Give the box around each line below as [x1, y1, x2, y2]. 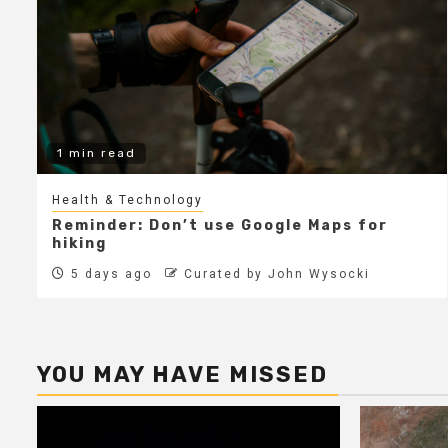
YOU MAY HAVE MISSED [37, 360, 328, 388]
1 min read [57, 145, 136, 160]
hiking [52, 234, 107, 252]
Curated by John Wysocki [184, 266, 370, 281]
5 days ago [66, 266, 152, 281]
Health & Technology [52, 192, 203, 207]
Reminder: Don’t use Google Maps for [52, 216, 388, 234]
